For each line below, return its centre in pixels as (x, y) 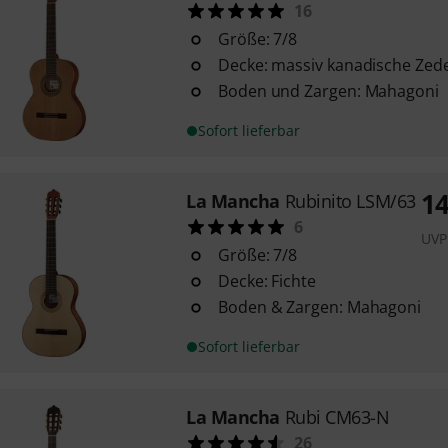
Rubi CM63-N (337, 417)
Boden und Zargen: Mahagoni (328, 91)
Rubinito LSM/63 (350, 201)
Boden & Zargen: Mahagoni (319, 307)
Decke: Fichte (266, 281)
